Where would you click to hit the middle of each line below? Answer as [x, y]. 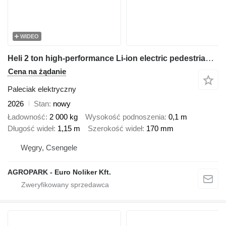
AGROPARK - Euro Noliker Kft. [59, 172]
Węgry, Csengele [49, 147]
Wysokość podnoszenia [125, 117]
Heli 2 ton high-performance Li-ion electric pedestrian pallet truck [210, 58]
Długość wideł [31, 129]
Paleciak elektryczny [42, 89]
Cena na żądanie [37, 71]
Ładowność [26, 117]
